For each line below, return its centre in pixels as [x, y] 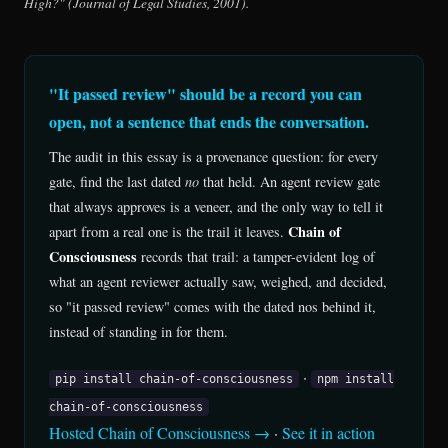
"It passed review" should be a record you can [205, 93]
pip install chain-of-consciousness [174, 378]
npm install [355, 378]
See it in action [328, 432]
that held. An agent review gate [289, 181]
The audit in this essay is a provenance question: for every [213, 156]
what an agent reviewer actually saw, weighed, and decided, [218, 281]
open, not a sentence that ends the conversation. [209, 121]
